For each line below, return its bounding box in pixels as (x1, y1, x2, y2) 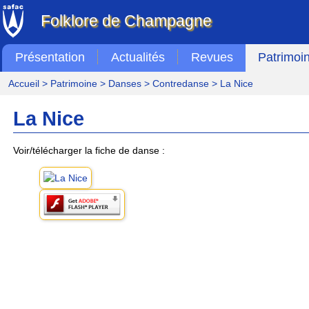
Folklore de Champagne (40, 11, 212, 30)
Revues (190, 49, 233, 64)
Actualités (110, 49, 165, 64)
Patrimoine (50, 77, 97, 89)
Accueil (8, 77, 39, 89)
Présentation (14, 49, 85, 64)
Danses (108, 77, 141, 89)
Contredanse (152, 77, 209, 89)
